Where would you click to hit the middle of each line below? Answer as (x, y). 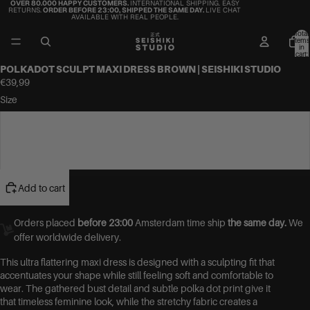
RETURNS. (25, 10)
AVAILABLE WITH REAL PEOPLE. (125, 17)
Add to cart (42, 188)
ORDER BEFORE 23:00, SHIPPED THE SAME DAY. (124, 10)
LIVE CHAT (223, 10)
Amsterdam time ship (180, 223)
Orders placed (46, 223)
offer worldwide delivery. (67, 237)
